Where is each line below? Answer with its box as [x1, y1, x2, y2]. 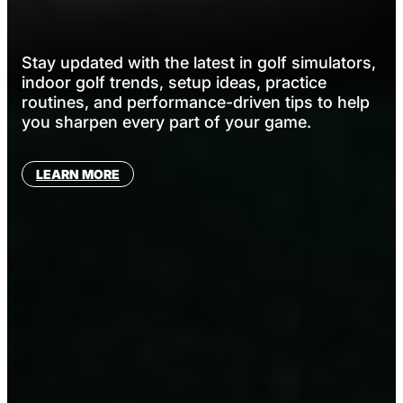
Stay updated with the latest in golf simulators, [22, 52, 376, 72]
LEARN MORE [36, 166, 120, 182]
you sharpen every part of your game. [22, 112, 311, 131]
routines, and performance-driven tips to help [22, 92, 370, 112]
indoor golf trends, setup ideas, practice [22, 72, 327, 92]
